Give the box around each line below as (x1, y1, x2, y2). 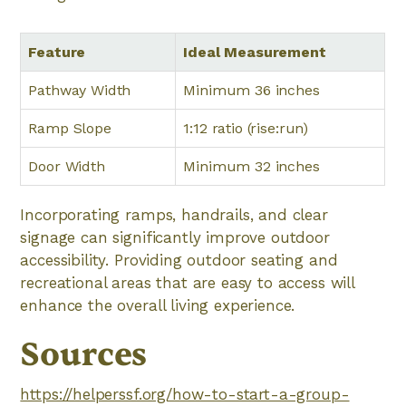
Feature (28, 43, 86, 61)
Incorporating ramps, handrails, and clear (20, 206, 328, 224)
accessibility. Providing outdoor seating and (20, 251, 338, 269)
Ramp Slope (28, 120, 111, 137)
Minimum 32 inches (183, 158, 320, 175)
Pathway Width (28, 82, 131, 99)
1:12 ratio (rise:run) (183, 120, 309, 137)
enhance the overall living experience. (20, 296, 295, 314)
